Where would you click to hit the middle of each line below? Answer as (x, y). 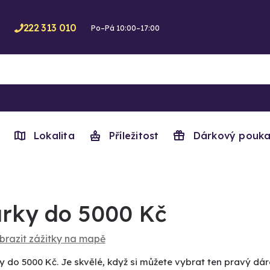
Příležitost (134, 136)
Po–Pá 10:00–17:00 (125, 28)
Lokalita (54, 136)
